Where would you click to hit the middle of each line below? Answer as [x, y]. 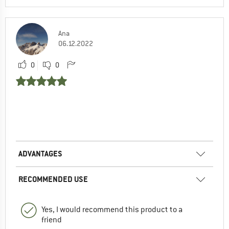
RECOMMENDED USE [53, 179]
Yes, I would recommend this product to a [112, 210]
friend [52, 220]
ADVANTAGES [40, 154]
